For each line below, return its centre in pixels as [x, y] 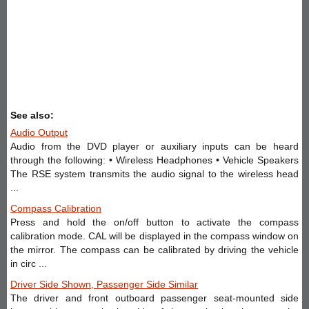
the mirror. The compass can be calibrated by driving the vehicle [154, 249]
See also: [32, 115]
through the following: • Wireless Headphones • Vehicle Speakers [154, 160]
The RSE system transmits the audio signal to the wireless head [154, 173]
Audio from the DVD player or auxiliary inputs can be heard [154, 146]
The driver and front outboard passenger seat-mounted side [154, 298]
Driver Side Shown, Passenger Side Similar [104, 284]
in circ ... [29, 263]
